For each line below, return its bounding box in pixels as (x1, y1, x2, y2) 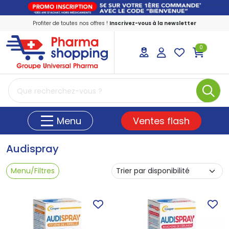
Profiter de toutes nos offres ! (33, 19, 109, 27)
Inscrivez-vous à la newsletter (109, 19, 196, 27)
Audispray (6, 142, 59, 156)
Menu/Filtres (11, 166, 55, 176)
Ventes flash (132, 114, 190, 127)
